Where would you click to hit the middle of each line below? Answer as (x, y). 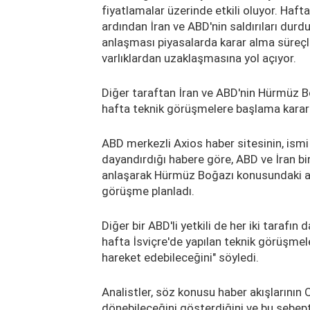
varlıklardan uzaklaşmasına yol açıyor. (199, 58)
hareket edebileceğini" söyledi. (180, 257)
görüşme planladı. (148, 191)
